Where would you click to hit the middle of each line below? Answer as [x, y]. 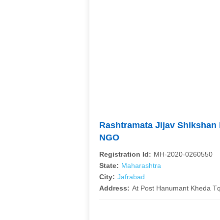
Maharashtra [141, 165]
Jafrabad [131, 177]
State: [109, 165]
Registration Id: [125, 154]
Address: [114, 188]
